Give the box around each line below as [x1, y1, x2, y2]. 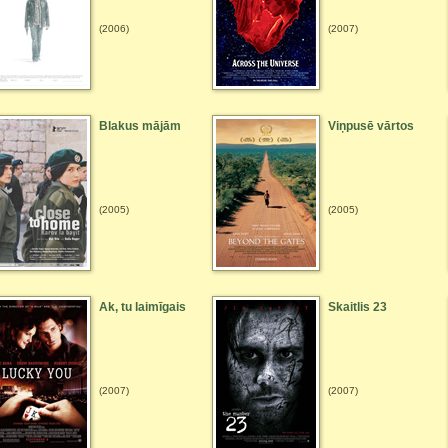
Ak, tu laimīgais [99, 300, 186, 314]
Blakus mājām [99, 119, 181, 133]
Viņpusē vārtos [328, 119, 414, 133]
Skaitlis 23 [328, 300, 387, 314]
